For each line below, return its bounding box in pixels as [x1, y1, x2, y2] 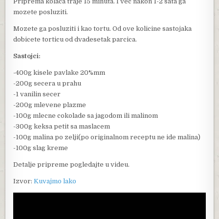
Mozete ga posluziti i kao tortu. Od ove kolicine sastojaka [13, 24, 192, 32]
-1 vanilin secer [13, 90, 61, 98]
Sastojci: [13, 52, 41, 60]
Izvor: [13, 177, 34, 185]
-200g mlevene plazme [13, 101, 87, 109]
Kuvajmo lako [34, 177, 77, 185]
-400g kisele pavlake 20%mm [13, 68, 106, 76]
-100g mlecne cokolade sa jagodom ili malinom [13, 111, 158, 119]
